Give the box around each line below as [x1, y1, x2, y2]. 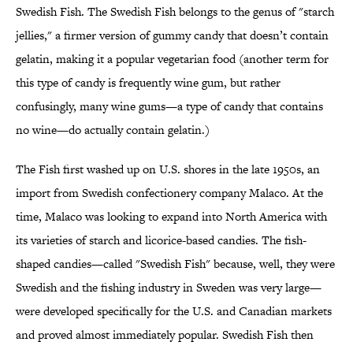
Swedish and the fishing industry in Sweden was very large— [16, 279, 321, 296]
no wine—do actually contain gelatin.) [16, 121, 210, 139]
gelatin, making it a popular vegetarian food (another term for [16, 50, 329, 68]
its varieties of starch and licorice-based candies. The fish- [16, 232, 307, 249]
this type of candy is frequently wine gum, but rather [16, 74, 281, 91]
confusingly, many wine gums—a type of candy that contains [16, 98, 323, 115]
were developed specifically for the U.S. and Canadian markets [16, 303, 332, 320]
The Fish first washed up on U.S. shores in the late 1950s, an [16, 161, 320, 178]
